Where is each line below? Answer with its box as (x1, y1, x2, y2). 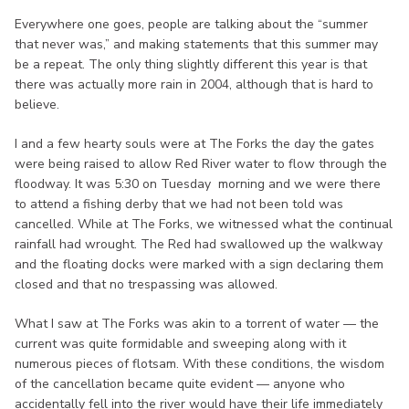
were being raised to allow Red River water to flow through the (15, 154, 387, 173)
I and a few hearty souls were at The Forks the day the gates (15, 134, 374, 152)
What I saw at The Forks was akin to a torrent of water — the (15, 314, 379, 332)
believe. (15, 95, 59, 113)
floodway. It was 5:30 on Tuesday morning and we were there (15, 174, 381, 193)
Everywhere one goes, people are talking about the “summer (15, 15, 368, 33)
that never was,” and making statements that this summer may (15, 35, 378, 53)
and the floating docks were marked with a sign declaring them (15, 255, 383, 273)
